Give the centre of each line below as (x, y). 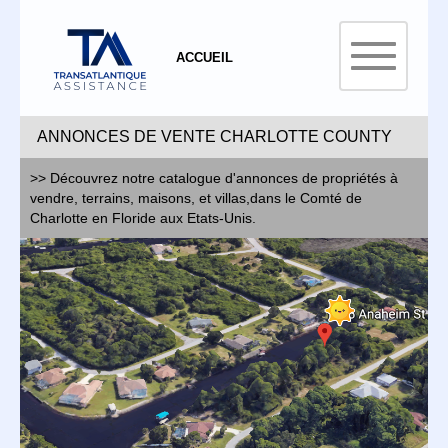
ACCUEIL (204, 57)
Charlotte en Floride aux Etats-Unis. (143, 218)
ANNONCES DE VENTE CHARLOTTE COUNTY (211, 137)
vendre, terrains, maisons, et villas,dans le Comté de (196, 198)
